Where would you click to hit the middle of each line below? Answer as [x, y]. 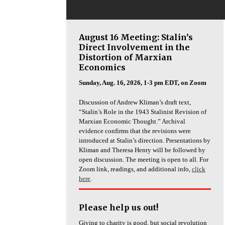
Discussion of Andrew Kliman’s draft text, [135, 102]
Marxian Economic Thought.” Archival [132, 122]
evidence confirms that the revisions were [135, 131]
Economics [102, 68]
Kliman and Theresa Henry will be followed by [142, 150]
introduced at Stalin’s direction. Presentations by [145, 141]
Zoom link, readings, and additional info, [135, 169]
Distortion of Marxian [126, 58]
